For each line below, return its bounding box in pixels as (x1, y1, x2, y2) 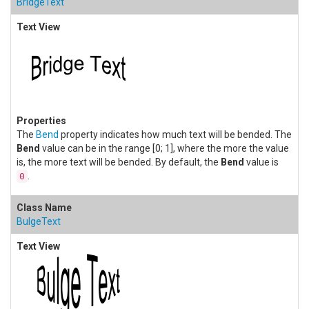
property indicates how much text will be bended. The (59, 129, 292, 141)
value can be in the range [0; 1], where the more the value (40, 143, 289, 154)
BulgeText (17, 216, 61, 228)
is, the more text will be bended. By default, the (17, 157, 221, 168)
